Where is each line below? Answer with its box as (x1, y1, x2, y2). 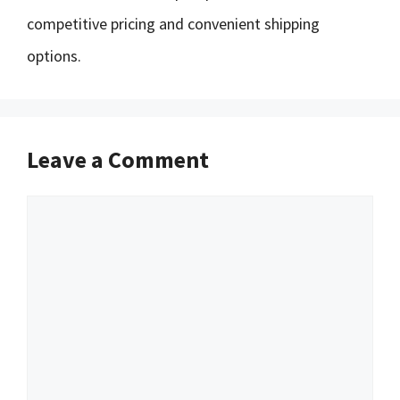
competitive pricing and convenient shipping (27, 13, 320, 34)
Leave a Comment (27, 145, 209, 174)
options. (27, 46, 81, 66)
